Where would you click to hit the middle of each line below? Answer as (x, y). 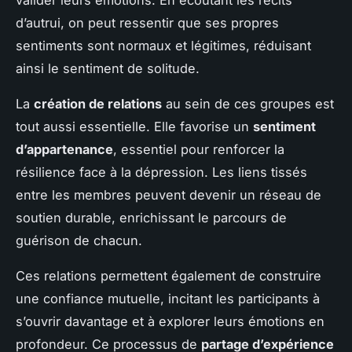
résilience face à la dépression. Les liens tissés (161, 172)
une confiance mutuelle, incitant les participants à (168, 298)
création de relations (98, 103)
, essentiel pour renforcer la (199, 149)
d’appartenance (64, 149)
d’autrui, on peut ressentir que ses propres (147, 22)
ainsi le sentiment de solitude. (108, 68)
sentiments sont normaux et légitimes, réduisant (163, 45)
